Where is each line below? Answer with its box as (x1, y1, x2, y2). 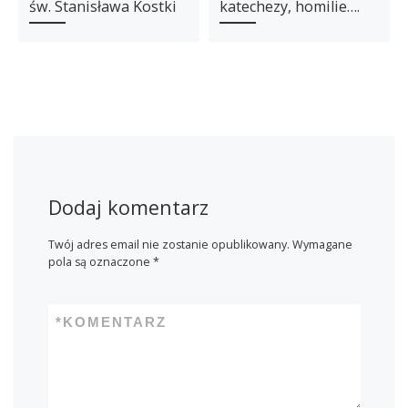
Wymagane (291, 236, 352, 252)
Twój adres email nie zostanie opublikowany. (47, 236, 290, 252)
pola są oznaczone (47, 253, 153, 270)
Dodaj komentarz (47, 193, 209, 220)
